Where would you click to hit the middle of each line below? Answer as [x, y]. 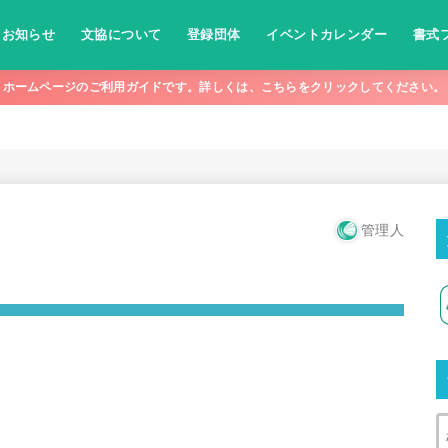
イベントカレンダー [327, 34]
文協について [121, 34]
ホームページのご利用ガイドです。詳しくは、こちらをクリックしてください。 [224, 87]
